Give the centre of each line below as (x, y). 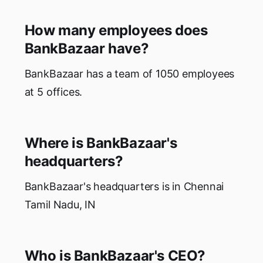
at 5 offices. (53, 92)
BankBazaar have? (87, 49)
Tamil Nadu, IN (60, 205)
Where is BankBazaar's (101, 143)
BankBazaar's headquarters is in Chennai (124, 187)
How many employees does (116, 31)
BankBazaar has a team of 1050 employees (129, 74)
